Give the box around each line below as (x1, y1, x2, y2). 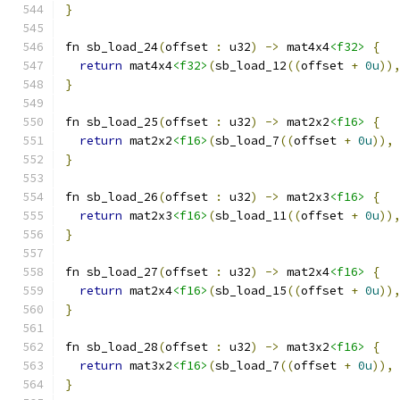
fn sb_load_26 (65, 189, 158, 204)
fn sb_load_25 (65, 114, 158, 129)
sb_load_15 (215, 283, 287, 298)
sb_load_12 (215, 58, 287, 73)
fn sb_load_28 (65, 339, 158, 354)
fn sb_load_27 (65, 264, 158, 279)
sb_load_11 (215, 208, 287, 223)
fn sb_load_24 (65, 39, 158, 54)
